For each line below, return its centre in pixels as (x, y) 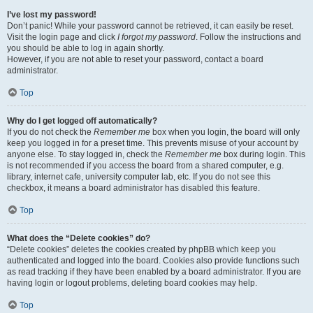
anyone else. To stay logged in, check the (86, 154)
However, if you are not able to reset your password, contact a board (135, 59)
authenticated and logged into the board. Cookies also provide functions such (153, 261)
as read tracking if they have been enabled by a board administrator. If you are (154, 272)
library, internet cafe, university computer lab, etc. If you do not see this (139, 177)
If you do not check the (50, 132)
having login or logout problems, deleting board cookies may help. (132, 283)
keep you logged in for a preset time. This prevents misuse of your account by (153, 143)
